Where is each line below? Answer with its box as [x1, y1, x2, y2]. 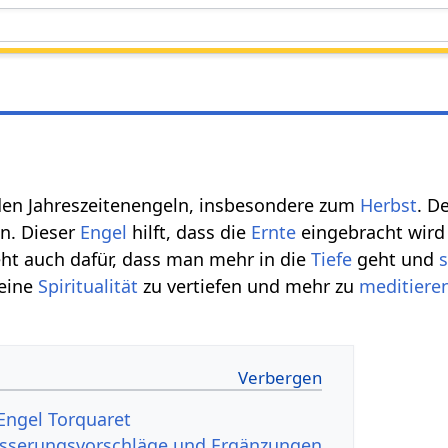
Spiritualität [38, 273, 139, 298]
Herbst [360, 192, 418, 217]
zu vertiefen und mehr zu [138, 273, 360, 298]
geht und [352, 246, 440, 271]
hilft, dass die [127, 219, 252, 244]
